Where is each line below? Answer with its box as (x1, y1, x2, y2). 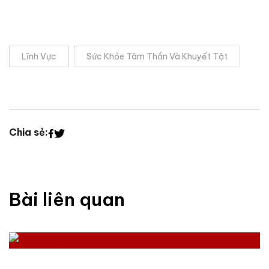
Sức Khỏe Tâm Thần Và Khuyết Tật (86, 50, 228, 62)
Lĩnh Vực (22, 50, 56, 62)
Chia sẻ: (9, 125, 48, 138)
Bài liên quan (9, 187, 125, 211)
